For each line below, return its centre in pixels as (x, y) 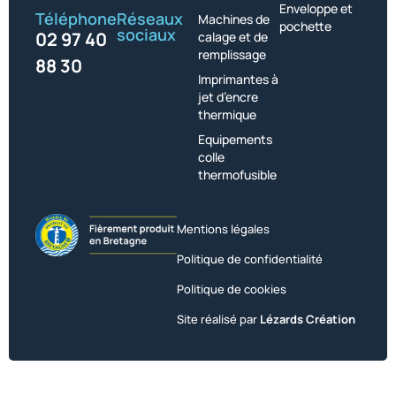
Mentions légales (223, 228)
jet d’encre (228, 96)
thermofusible (237, 174)
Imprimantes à (238, 79)
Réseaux (150, 19)
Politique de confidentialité (250, 259)
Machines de (234, 19)
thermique (227, 114)
